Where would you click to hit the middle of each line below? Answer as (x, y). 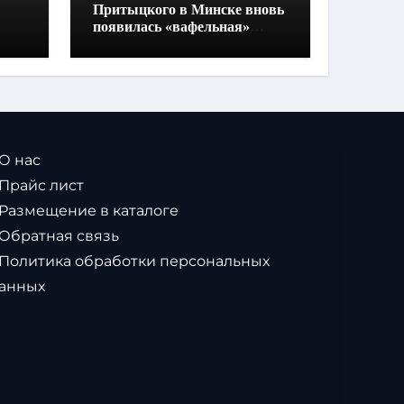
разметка (123, 44)
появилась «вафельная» (171, 27)
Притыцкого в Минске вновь (188, 9)
